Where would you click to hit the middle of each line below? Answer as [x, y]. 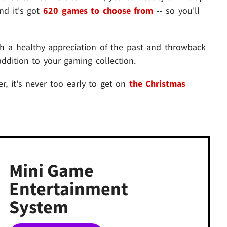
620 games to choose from [98, 11]
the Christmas [157, 84]
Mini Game [51, 171]
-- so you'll [176, 11]
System [39, 207]
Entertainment [68, 189]
